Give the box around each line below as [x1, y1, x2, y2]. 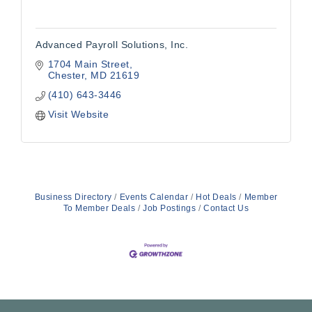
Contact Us [203, 203, 249, 214]
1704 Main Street [47, 58, 130, 70]
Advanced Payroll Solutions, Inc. [36, 39, 188, 51]
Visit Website [47, 109, 109, 120]
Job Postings [143, 203, 196, 214]
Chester [47, 70, 84, 81]
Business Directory [34, 192, 112, 203]
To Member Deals [63, 203, 136, 214]
